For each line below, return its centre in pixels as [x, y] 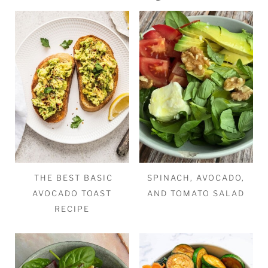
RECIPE [72, 209]
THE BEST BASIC [72, 178]
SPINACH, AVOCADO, [196, 178]
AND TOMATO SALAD [196, 194]
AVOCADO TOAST [72, 194]
